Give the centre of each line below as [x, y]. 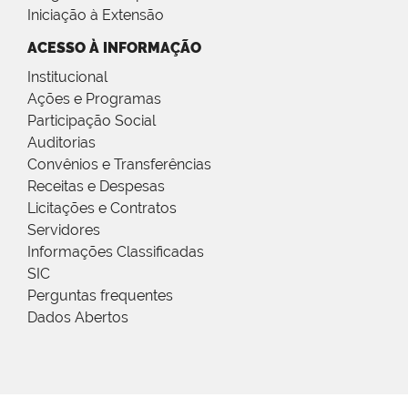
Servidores [64, 229]
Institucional [67, 76]
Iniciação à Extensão [96, 15]
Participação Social [92, 120]
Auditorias [61, 142]
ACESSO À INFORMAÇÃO [114, 47]
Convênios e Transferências [119, 164]
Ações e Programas [94, 98]
